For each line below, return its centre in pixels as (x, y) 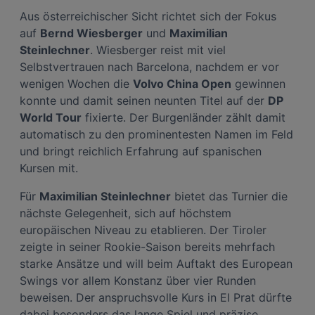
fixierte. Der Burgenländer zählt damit (184, 117)
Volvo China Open (182, 83)
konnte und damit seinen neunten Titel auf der (144, 100)
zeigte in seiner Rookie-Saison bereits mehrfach (147, 246)
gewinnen (258, 83)
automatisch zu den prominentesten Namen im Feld (156, 134)
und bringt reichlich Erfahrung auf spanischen (141, 151)
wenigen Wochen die (76, 83)
